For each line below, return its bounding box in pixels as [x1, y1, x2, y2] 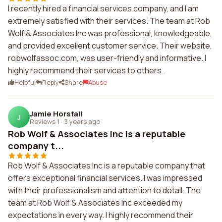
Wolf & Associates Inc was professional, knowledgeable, [8, 28, 212, 39]
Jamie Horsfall [30, 108, 82, 119]
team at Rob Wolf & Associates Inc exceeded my [8, 197, 182, 208]
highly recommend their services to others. [8, 65, 164, 76]
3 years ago [64, 116, 100, 126]
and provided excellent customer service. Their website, [8, 40, 212, 51]
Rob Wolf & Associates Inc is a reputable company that [8, 160, 205, 171]
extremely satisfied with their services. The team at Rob [8, 15, 210, 26]
